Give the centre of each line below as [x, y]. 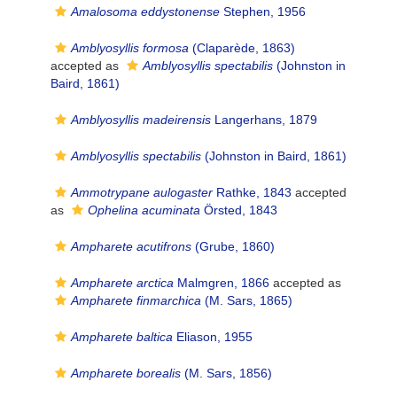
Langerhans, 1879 [264, 120]
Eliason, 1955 [213, 337]
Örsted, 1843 [239, 210]
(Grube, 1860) [233, 246]
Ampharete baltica [122, 337]
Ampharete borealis [126, 373]
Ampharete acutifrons [131, 246]
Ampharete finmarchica [136, 300]
